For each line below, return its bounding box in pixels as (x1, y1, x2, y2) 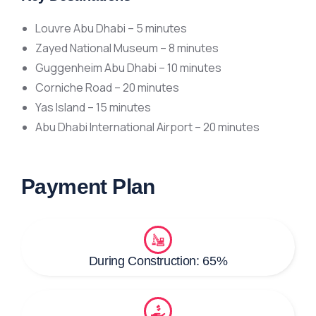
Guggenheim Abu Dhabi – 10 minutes (35, 60, 221, 76)
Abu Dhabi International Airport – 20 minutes (35, 119, 260, 135)
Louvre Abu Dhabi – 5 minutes (35, 20, 187, 37)
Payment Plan (21, 175, 155, 199)
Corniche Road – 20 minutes (35, 80, 179, 96)
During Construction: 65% (88, 254, 228, 269)
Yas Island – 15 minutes (35, 99, 151, 116)
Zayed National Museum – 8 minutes (35, 40, 219, 56)
